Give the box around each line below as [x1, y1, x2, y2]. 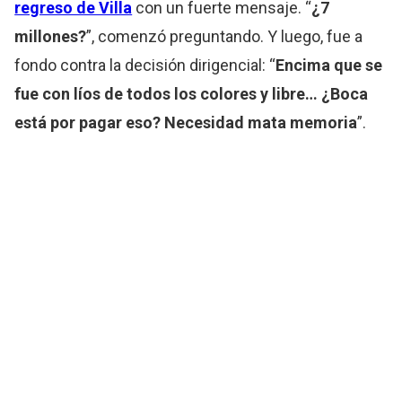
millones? [14, 26, 87, 46]
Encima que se [275, 55, 383, 74]
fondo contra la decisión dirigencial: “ [14, 55, 276, 74]
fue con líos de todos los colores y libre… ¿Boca [14, 83, 369, 103]
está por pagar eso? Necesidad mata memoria [14, 112, 358, 132]
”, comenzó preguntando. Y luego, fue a [86, 26, 363, 46]
